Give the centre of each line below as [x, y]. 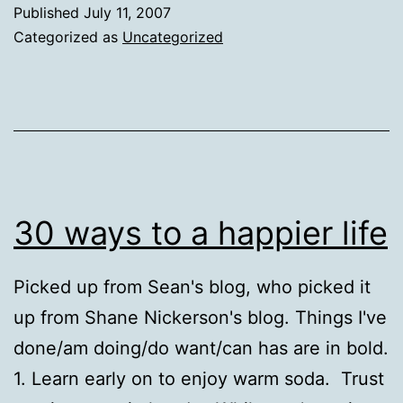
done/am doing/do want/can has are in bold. [201, 348]
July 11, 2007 [127, 12]
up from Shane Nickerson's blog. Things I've [200, 317]
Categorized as [68, 36]
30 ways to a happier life [201, 233]
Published [49, 12]
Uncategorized [173, 36]
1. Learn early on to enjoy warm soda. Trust [199, 378]
